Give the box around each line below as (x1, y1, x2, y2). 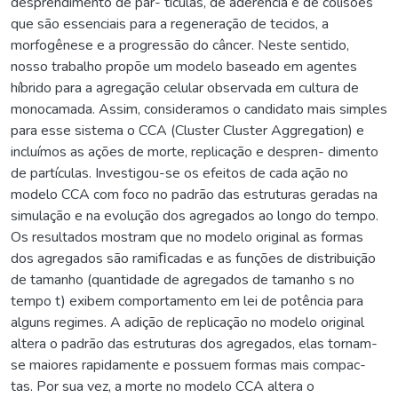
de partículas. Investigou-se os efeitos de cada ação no (11, 163, 348, 183)
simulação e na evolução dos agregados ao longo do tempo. (11, 205, 378, 226)
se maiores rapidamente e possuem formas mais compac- (11, 354, 366, 375)
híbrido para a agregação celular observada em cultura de (11, 77, 359, 98)
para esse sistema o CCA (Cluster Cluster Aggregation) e (11, 120, 364, 140)
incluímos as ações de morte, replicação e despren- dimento (11, 141, 378, 162)
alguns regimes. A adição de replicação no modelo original (11, 312, 364, 332)
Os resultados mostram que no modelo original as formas (11, 227, 363, 247)
